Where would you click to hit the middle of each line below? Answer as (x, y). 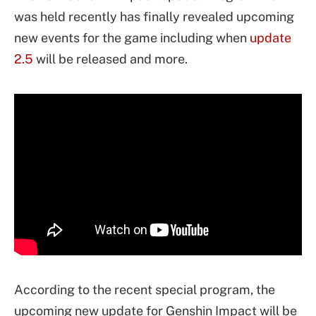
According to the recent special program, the (145, 289)
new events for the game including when (132, 38)
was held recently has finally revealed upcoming (154, 17)
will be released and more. (110, 59)
